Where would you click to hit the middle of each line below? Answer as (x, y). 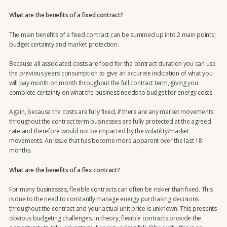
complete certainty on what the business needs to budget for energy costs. (111, 92)
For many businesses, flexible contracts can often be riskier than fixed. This (111, 190)
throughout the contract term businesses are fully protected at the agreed (110, 122)
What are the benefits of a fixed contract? (66, 15)
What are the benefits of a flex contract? (64, 170)
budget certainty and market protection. (64, 44)
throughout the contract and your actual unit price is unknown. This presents (113, 209)
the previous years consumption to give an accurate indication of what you (111, 73)
